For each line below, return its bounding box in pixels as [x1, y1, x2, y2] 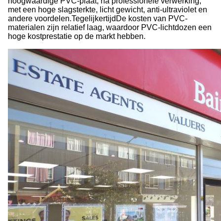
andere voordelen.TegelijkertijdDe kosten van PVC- [8, 14, 187, 23]
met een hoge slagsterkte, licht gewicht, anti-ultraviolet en [8, 5, 207, 14]
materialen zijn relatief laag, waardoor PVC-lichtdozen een [8, 23, 212, 32]
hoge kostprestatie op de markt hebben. [8, 32, 146, 40]
